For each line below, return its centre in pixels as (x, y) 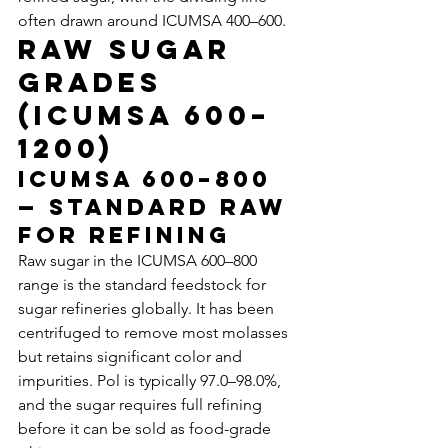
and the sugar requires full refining (142, 404)
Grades (96, 82)
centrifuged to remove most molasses (155, 332)
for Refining (124, 235)
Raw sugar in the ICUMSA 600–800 (139, 260)
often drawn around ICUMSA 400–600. (152, 20)
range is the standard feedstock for (144, 284)
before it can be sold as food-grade (146, 428)
